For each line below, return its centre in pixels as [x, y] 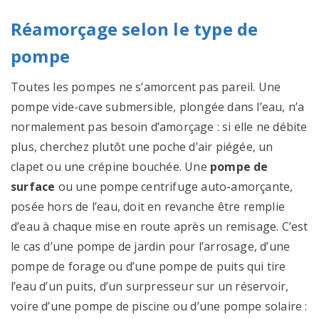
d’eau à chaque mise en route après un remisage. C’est [159, 226]
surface [33, 186]
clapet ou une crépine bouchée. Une [110, 166]
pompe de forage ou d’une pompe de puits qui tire [148, 266]
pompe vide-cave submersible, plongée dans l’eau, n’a [158, 106]
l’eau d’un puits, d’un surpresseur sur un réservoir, [150, 286]
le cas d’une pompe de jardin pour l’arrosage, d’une [151, 246]
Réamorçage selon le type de [135, 28]
